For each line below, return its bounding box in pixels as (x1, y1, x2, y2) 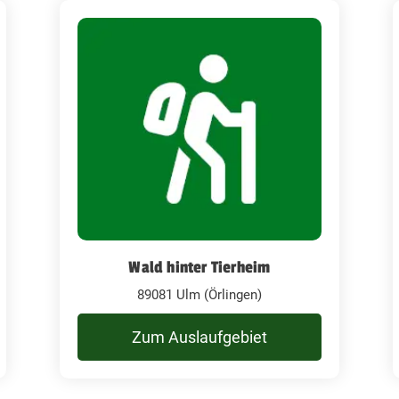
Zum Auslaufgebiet (131, 327, 267, 346)
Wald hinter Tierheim (128, 256, 271, 277)
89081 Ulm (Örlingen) (136, 286, 262, 303)
